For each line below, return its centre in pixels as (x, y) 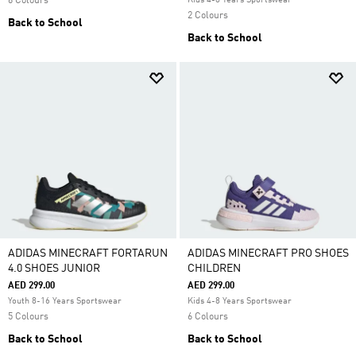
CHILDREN (214, 269)
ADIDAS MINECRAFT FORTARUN (88, 253)
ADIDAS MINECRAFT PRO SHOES (268, 253)
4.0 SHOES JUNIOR (54, 269)
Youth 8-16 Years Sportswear (65, 302)
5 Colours (28, 317)
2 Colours (208, 16)
